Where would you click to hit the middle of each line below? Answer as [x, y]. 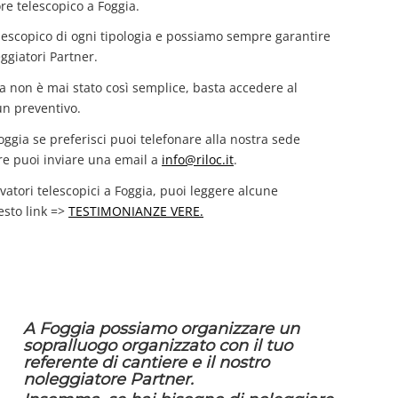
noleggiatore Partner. [109, 380]
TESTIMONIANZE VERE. [136, 211]
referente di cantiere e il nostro [147, 363]
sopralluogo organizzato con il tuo [158, 346]
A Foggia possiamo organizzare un [162, 329]
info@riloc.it [198, 160]
